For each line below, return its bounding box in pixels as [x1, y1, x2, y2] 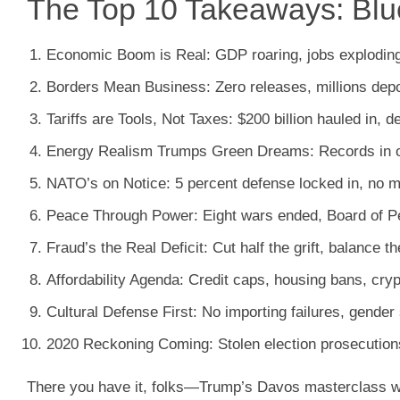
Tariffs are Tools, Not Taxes [46, 110, 229, 128]
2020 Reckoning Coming [46, 336, 209, 354]
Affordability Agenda [46, 271, 179, 289]
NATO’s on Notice [46, 175, 166, 193]
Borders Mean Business [46, 78, 206, 96]
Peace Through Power [46, 207, 194, 225]
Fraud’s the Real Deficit [46, 239, 204, 257]
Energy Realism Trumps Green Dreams [46, 142, 310, 160]
